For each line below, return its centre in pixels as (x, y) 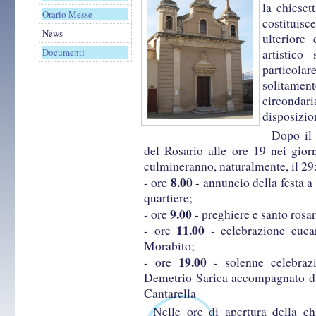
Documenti (63, 52)
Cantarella (170, 293)
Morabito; (169, 246)
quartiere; (168, 198)
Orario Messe (67, 14)
